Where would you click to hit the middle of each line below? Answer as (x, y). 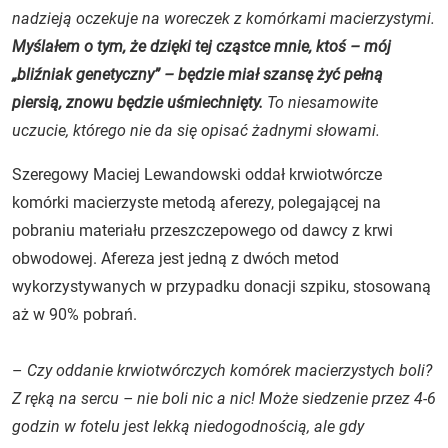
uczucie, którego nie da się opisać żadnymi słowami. (196, 130)
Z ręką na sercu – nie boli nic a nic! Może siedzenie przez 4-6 (224, 398)
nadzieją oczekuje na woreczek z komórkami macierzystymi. (223, 18)
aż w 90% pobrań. (74, 314)
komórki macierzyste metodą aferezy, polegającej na (196, 202)
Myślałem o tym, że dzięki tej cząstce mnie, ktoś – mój (201, 46)
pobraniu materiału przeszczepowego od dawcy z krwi (202, 230)
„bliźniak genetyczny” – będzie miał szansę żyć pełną (197, 74)
